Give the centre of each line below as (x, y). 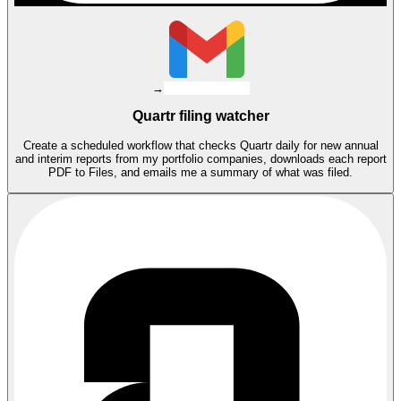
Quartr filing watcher (200, 116)
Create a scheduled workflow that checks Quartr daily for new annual (200, 145)
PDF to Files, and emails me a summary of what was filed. (200, 172)
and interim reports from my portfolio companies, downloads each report (200, 158)
